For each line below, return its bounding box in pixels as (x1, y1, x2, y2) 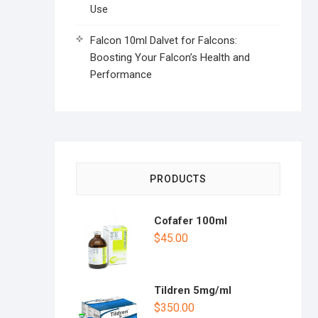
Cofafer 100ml (154, 214, 227, 227)
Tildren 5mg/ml (154, 284, 231, 297)
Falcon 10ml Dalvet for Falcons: (90, 34, 237, 47)
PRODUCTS (150, 173, 207, 185)
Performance (90, 68, 152, 81)
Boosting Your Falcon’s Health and (90, 51, 250, 64)
